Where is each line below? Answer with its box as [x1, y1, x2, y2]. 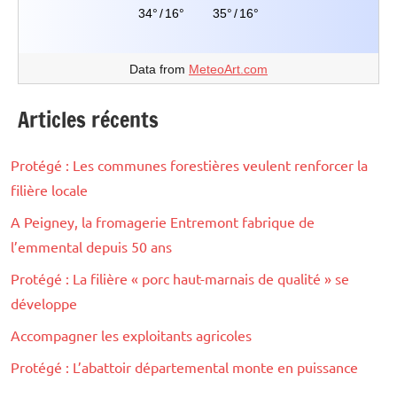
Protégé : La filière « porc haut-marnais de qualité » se [11, 269, 349, 288]
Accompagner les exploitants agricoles [11, 326, 252, 345]
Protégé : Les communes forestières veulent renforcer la [11, 156, 368, 175]
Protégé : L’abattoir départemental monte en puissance [11, 358, 358, 377]
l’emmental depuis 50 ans [11, 237, 172, 256]
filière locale [11, 181, 88, 199]
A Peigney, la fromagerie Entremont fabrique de [11, 213, 315, 231]
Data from [129, 62, 189, 77]
